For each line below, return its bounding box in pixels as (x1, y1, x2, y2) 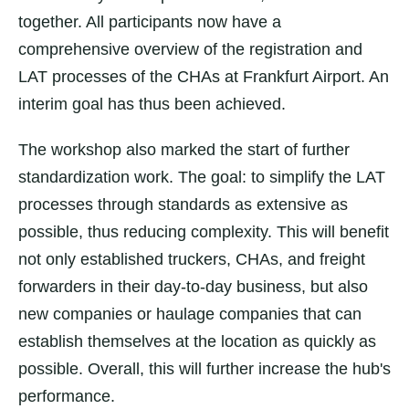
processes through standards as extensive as (18, 195, 348, 214)
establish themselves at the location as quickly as (18, 332, 376, 351)
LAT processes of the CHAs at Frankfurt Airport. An (18, 68, 389, 86)
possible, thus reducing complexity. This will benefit (18, 223, 389, 241)
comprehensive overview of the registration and (18, 40, 362, 58)
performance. (18, 387, 115, 405)
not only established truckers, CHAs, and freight (18, 250, 365, 268)
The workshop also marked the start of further (18, 141, 350, 159)
